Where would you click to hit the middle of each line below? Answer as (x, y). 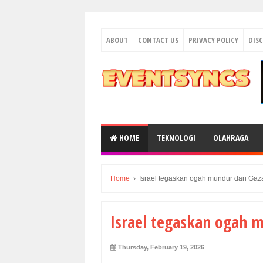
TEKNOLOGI (176, 138)
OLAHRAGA (231, 138)
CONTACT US (158, 40)
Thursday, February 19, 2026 (161, 247)
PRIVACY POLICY (213, 40)
